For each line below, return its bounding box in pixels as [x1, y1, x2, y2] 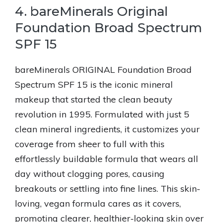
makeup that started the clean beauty [15, 94, 172, 105]
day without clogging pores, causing [15, 168, 165, 179]
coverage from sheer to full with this [15, 138, 165, 150]
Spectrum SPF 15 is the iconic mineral [15, 79, 173, 90]
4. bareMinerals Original [15, 3, 168, 19]
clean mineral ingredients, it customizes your [15, 123, 200, 135]
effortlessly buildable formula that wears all [15, 153, 198, 165]
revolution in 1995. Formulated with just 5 [15, 109, 189, 120]
